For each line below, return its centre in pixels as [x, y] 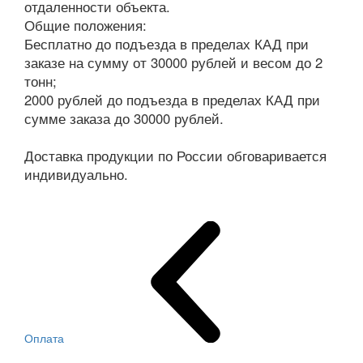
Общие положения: [85, 26]
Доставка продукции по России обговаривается [175, 156]
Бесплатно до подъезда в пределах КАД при [167, 44]
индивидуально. [76, 175]
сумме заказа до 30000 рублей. [124, 119]
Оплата [44, 338]
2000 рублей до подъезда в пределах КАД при [172, 100]
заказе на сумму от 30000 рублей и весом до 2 [173, 63]
